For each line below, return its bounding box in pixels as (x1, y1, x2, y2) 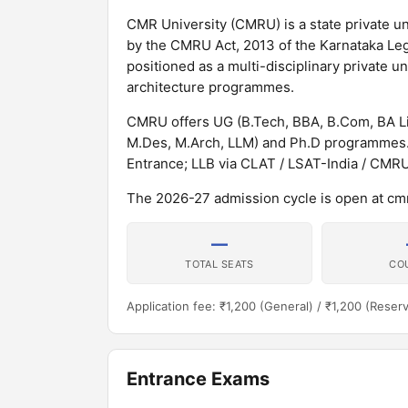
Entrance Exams (127, 368, 270, 390)
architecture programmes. (127, 78, 294, 96)
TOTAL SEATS (185, 258, 254, 270)
